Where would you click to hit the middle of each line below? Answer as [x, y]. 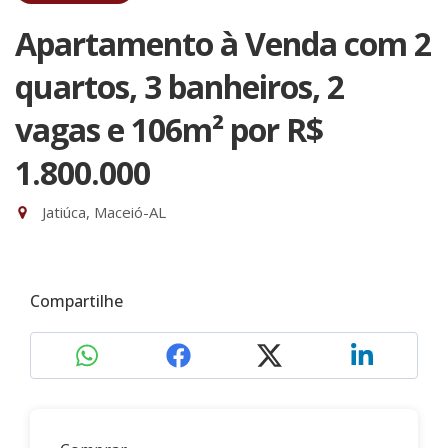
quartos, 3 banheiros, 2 [179, 86]
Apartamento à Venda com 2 [223, 43]
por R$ [276, 129]
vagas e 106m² [122, 129]
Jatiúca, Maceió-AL [102, 212]
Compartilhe [76, 301]
